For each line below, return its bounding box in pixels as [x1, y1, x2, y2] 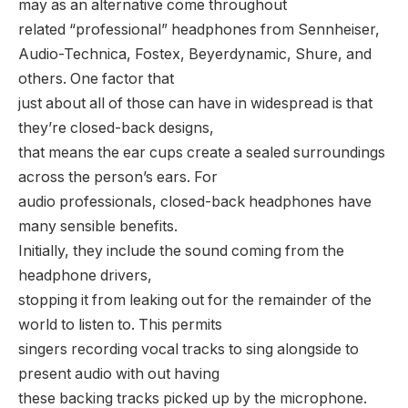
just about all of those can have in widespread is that [18, 94, 372, 112]
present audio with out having [18, 364, 219, 382]
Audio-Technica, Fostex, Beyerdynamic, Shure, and [18, 45, 372, 63]
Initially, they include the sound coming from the [18, 241, 344, 260]
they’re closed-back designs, [18, 118, 214, 137]
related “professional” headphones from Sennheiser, [18, 20, 380, 38]
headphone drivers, [18, 266, 152, 284]
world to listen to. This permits [18, 315, 222, 333]
